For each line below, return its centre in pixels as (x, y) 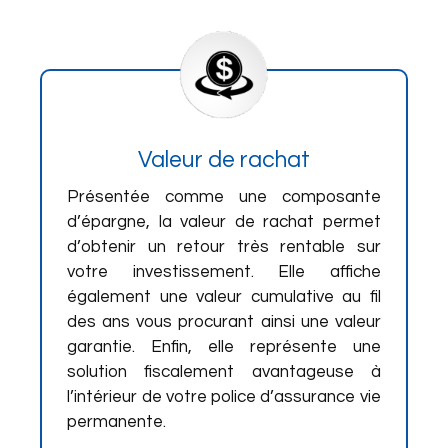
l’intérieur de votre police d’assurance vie (224, 397)
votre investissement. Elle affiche (224, 272)
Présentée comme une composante (224, 197)
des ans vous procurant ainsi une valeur (224, 322)
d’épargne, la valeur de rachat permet (224, 222)
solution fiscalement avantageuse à (224, 372)
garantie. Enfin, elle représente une (224, 347)
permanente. (117, 422)
